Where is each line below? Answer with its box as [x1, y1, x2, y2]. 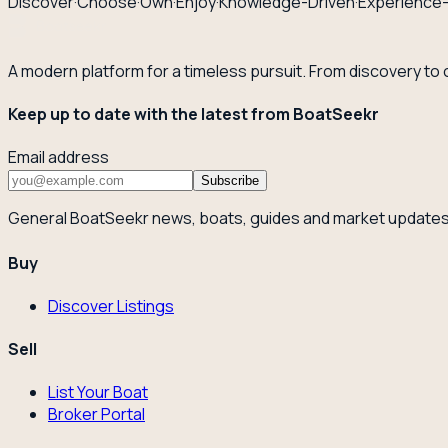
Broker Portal [48, 403, 145, 426]
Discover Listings [48, 294, 174, 317]
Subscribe [201, 173, 259, 189]
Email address [8, 146, 109, 169]
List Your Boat [48, 381, 148, 404]
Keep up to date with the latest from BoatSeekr [8, 103, 379, 126]
